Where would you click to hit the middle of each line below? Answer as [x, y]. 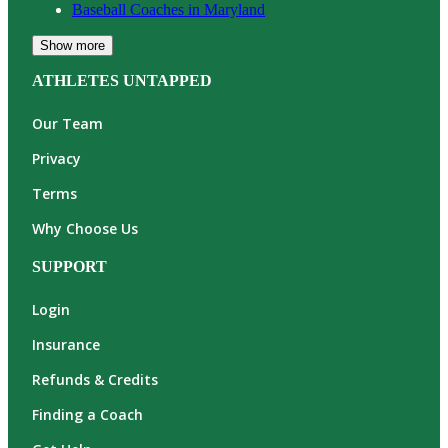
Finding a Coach [87, 415]
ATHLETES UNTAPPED [122, 81]
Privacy [56, 159]
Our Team [67, 124]
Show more [72, 46]
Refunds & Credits [95, 380]
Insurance [66, 345]
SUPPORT [69, 267]
